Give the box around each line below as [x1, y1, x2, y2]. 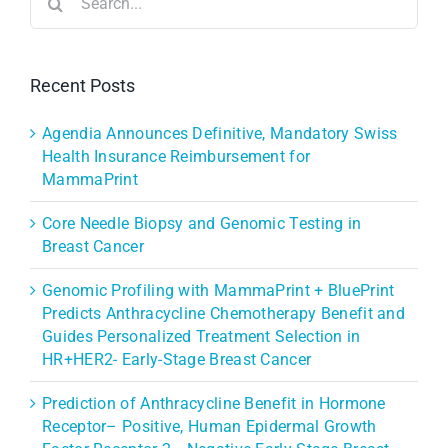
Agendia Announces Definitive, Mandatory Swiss [42, 123, 398, 143]
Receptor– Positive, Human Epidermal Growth [42, 416, 377, 436]
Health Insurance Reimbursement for [42, 146, 311, 166]
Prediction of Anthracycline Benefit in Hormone [42, 393, 386, 413]
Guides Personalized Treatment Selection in [42, 326, 361, 346]
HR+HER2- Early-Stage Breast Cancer [42, 349, 312, 369]
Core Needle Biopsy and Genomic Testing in [42, 213, 362, 233]
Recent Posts [30, 74, 135, 96]
